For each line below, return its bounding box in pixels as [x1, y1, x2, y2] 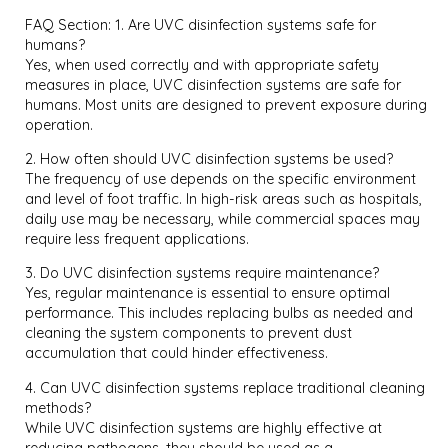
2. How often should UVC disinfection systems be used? [25, 150, 394, 169]
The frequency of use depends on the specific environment [25, 170, 417, 189]
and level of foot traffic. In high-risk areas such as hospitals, [25, 190, 423, 209]
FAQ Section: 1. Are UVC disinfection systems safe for [25, 15, 377, 34]
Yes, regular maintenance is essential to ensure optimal [25, 284, 391, 303]
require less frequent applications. [25, 230, 250, 249]
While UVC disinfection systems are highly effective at [25, 418, 383, 437]
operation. [25, 115, 94, 134]
